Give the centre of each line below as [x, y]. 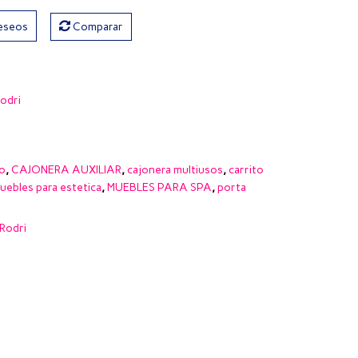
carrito [246, 169]
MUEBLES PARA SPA [159, 187]
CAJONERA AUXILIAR [66, 169]
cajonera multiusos [175, 169]
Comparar [98, 26]
